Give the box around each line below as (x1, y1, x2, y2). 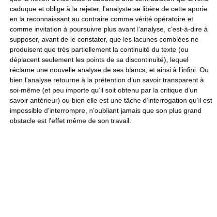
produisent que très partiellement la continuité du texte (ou (10, 46, 188, 53)
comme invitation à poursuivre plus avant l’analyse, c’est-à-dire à (10, 25, 208, 33)
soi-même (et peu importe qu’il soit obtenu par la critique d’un (10, 86, 198, 94)
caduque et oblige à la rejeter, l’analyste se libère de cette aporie (10, 5, 207, 13)
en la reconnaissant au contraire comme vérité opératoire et (10, 15, 193, 23)
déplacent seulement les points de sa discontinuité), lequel (10, 56, 188, 63)
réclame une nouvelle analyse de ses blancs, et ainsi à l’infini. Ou (10, 66, 209, 74)
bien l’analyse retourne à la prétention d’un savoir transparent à (10, 76, 204, 84)
